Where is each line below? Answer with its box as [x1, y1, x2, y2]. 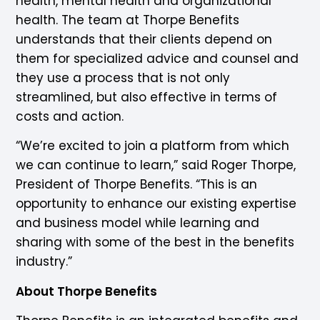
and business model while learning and [16, 214, 260, 232]
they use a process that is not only [16, 69, 231, 86]
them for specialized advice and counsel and [16, 49, 299, 67]
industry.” [16, 253, 73, 271]
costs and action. [16, 107, 124, 125]
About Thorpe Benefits [16, 282, 158, 300]
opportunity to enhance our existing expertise [16, 195, 297, 213]
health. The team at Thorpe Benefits [16, 11, 240, 29]
